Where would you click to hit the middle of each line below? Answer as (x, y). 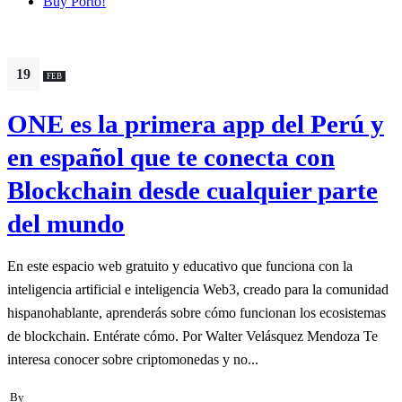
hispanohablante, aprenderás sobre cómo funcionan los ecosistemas (197, 312)
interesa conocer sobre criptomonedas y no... (133, 359)
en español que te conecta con (171, 157)
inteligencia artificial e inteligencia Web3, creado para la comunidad (198, 289)
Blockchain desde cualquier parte (192, 190)
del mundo (66, 223)
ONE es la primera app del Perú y (196, 123)
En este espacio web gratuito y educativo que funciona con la (180, 266)
